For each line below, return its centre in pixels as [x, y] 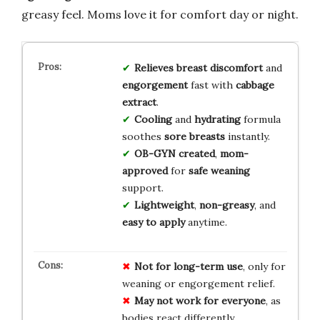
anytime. [206, 222]
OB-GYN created [174, 153]
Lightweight [164, 205]
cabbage [255, 85]
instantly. [247, 136]
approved [145, 170]
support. [142, 187]
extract [139, 102]
